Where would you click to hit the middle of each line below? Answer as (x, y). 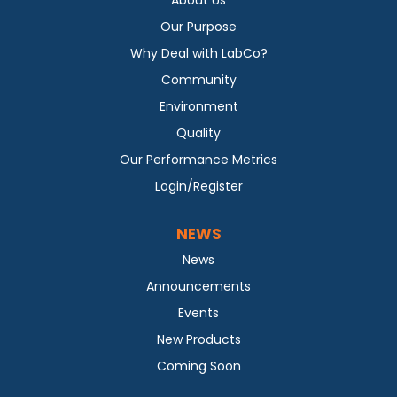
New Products (198, 339)
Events (198, 312)
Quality (198, 132)
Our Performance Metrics (198, 159)
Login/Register (198, 186)
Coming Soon (198, 366)
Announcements (198, 286)
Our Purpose (198, 26)
